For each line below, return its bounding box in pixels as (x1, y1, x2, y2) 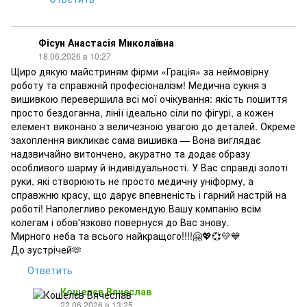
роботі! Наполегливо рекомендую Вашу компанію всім (11, 201, 261, 215)
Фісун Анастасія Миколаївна (38, 36, 174, 49)
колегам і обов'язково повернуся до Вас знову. (11, 215, 229, 229)
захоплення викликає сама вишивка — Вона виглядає (11, 133, 260, 147)
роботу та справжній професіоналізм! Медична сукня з (11, 78, 267, 92)
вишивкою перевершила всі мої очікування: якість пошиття (11, 92, 287, 106)
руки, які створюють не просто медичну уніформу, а (11, 174, 254, 188)
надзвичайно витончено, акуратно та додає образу (11, 147, 250, 160)
